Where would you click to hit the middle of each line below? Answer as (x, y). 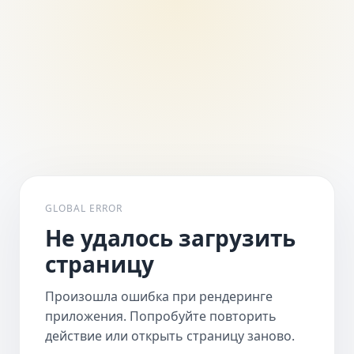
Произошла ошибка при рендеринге (159, 296)
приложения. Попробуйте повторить (161, 316)
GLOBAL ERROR (84, 208)
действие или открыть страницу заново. (170, 335)
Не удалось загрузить (170, 237)
